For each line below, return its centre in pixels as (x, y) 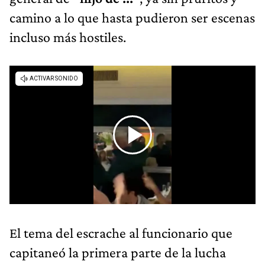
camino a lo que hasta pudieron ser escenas (132, 17)
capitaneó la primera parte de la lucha (118, 252)
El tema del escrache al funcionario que (121, 232)
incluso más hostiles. (68, 37)
